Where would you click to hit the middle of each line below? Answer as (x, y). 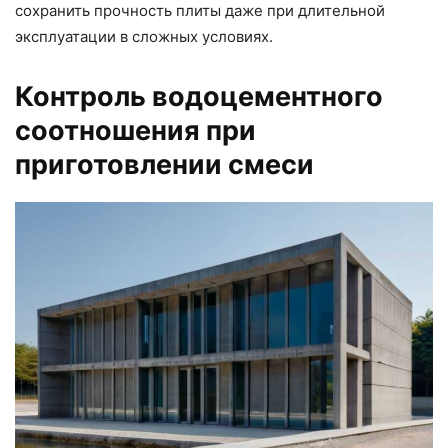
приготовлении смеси (164, 165)
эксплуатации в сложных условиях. (144, 37)
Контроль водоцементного (199, 97)
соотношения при (135, 131)
